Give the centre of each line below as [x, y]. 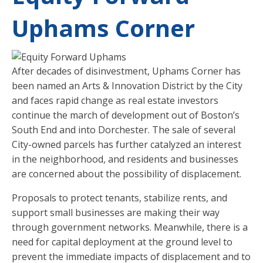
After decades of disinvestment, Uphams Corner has [126, 71]
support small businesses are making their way [116, 213]
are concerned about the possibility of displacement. [127, 174]
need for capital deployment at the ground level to [122, 242]
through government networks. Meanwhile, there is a [130, 227]
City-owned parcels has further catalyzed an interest [127, 145]
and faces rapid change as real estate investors [115, 101]
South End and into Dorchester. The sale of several [124, 130]
